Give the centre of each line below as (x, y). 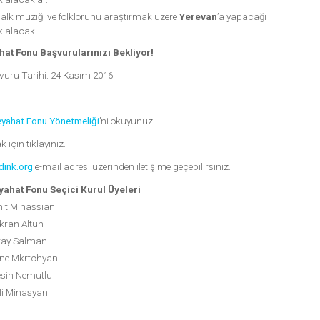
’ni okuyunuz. (127, 120)
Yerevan (198, 16)
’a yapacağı (241, 16)
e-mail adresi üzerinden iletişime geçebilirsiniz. (133, 166)
